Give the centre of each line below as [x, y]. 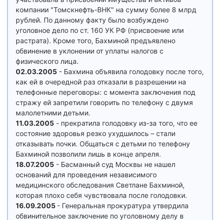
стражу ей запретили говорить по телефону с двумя [104, 102]
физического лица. [47, 61]
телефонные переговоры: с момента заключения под [106, 92]
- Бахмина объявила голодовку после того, [130, 71]
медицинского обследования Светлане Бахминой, [100, 185]
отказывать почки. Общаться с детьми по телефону [103, 144]
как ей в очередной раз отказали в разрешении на [101, 82]
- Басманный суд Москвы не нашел [115, 164]
